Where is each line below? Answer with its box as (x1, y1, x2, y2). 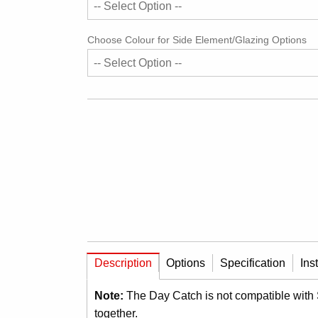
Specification (220, 256, 285, 269)
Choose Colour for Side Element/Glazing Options (87, 34, 307, 45)
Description (94, 256, 152, 269)
